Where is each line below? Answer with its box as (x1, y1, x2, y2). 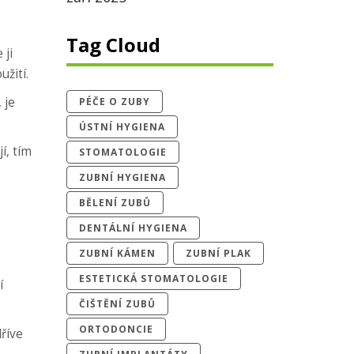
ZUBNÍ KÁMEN (78, 247, 156, 260)
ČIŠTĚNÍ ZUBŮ (78, 297, 156, 311)
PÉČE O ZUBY (78, 95, 150, 108)
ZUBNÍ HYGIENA (78, 171, 166, 184)
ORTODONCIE (78, 322, 153, 336)
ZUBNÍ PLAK (185, 247, 251, 260)
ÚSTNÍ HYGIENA (78, 120, 165, 134)
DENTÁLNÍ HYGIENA (78, 221, 187, 235)
